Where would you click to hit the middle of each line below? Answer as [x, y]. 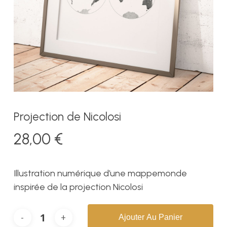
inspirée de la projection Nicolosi [78, 187]
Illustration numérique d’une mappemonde [100, 174]
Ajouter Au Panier [150, 217]
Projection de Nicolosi [67, 117]
